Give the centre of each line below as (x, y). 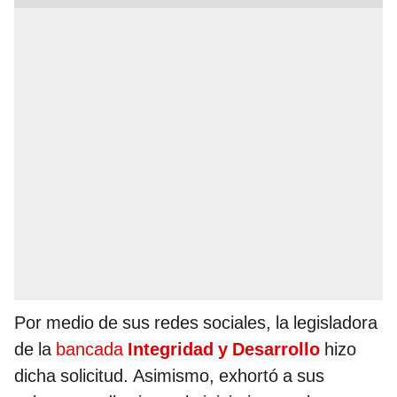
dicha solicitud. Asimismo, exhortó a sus (169, 376)
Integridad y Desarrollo (222, 350)
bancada (90, 350)
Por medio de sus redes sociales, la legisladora (196, 323)
